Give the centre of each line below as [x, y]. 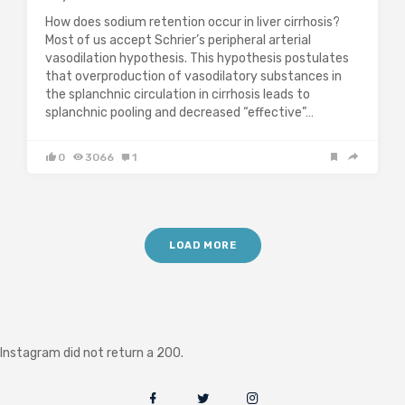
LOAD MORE [202, 246]
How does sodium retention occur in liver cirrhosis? [193, 23]
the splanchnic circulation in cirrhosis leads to [178, 95]
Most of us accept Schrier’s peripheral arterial [178, 41]
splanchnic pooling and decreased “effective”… [179, 113]
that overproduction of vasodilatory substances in [193, 77]
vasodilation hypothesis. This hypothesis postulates [197, 59]
